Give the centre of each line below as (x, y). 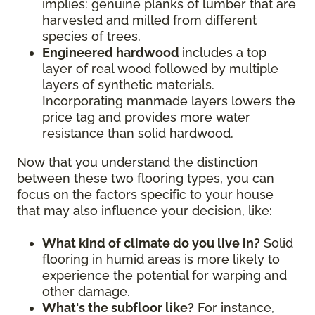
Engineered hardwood (112, 53)
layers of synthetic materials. (128, 85)
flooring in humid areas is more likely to (161, 259)
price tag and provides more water (146, 117)
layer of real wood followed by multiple (160, 69)
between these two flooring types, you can (146, 179)
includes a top (224, 53)
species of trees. (91, 37)
